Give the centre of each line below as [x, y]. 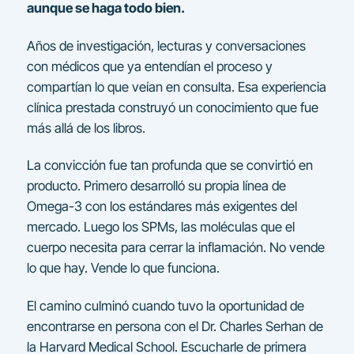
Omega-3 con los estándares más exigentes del [162, 207]
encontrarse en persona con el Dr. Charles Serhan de [175, 327]
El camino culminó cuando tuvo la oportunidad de [165, 306]
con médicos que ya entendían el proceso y [149, 66]
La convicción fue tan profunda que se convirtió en [169, 166]
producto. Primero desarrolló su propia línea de [156, 186]
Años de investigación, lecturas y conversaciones [166, 45]
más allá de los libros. [86, 128]
